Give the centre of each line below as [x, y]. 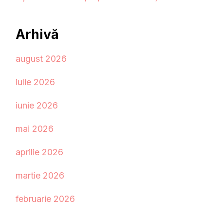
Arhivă [37, 34]
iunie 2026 [37, 106]
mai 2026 [35, 129]
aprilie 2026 [39, 152]
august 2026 [41, 59]
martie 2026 [40, 176]
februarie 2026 [45, 199]
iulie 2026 [35, 82]
